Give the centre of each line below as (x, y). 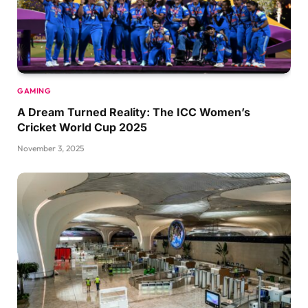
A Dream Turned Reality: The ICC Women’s (134, 112)
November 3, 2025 (51, 148)
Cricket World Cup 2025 (82, 127)
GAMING (34, 90)
